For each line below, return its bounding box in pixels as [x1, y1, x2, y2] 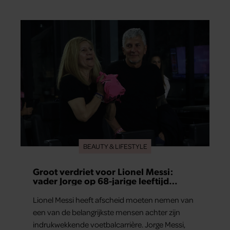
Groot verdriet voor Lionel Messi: [33, 165, 173, 177]
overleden [33, 183, 76, 196]
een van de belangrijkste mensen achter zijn [33, 206, 180, 217]
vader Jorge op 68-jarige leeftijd [33, 174, 169, 186]
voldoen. [33, 9, 63, 20]
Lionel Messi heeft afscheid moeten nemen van [33, 194, 194, 205]
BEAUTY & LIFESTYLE [83, 141, 147, 150]
